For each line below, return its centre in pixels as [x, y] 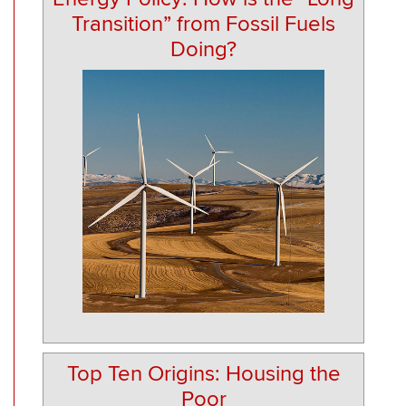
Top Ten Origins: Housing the [203, 373]
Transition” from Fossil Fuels [203, 24]
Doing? [203, 50]
